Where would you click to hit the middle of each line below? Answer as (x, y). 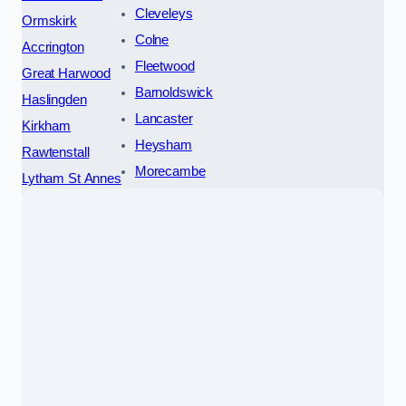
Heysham (163, 145)
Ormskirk (49, 21)
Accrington (53, 48)
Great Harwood (67, 74)
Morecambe (170, 172)
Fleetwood (164, 67)
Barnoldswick (174, 93)
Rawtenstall (56, 153)
